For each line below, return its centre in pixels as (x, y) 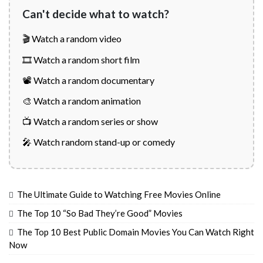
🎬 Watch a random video (72, 39)
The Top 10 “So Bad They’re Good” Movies (100, 213)
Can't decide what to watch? (95, 14)
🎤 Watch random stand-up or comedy (98, 142)
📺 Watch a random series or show (90, 122)
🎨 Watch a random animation (81, 100)
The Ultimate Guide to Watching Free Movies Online (119, 195)
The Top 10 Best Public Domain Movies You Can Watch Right (136, 232)
